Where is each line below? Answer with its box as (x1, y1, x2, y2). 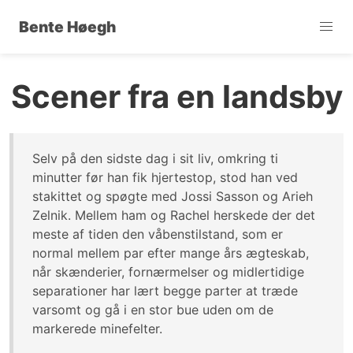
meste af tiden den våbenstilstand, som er (32, 226, 283, 242)
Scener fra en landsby (10, 77, 343, 116)
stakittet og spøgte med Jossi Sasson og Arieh (32, 188, 313, 204)
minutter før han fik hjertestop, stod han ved (32, 169, 298, 185)
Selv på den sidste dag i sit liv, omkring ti (32, 150, 278, 166)
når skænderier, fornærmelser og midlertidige (32, 264, 304, 280)
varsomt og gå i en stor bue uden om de (32, 302, 273, 318)
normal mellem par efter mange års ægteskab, (32, 245, 309, 261)
